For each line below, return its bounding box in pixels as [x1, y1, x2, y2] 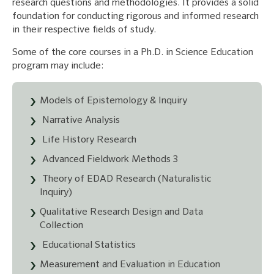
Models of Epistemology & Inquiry [40, 95, 190, 106]
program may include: [12, 61, 103, 71]
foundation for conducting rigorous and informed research [12, 11, 259, 21]
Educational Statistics [40, 240, 138, 250]
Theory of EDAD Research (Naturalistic [40, 174, 211, 184]
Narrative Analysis [40, 115, 122, 125]
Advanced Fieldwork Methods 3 [40, 154, 178, 165]
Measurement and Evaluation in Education [40, 259, 220, 270]
